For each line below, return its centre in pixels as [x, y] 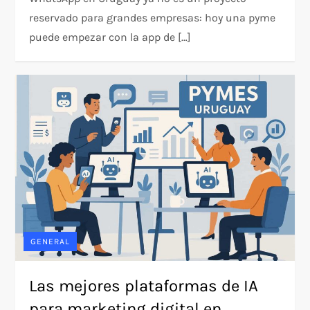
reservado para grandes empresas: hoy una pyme [153, 17]
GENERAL [51, 241]
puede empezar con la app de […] [110, 37]
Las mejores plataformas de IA [144, 285]
